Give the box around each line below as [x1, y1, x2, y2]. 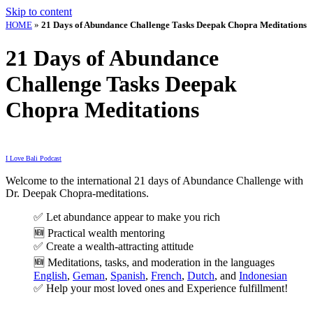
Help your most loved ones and [46, 282, 187, 294]
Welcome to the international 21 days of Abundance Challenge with [6, 174, 303, 187]
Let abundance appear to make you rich [46, 210, 220, 223]
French [151, 269, 182, 282]
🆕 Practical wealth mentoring [34, 226, 165, 239]
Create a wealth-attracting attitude [46, 240, 194, 252]
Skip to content [6, 6, 72, 17]
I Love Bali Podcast [6, 154, 61, 162]
